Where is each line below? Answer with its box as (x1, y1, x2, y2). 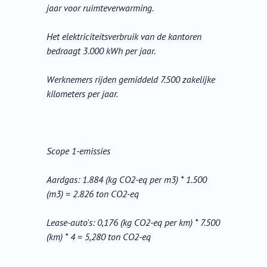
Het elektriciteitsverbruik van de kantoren (46, 30, 202, 43)
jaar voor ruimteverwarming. (46, 2, 154, 14)
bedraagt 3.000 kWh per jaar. (46, 45, 156, 57)
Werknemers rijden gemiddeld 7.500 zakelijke (46, 73, 216, 86)
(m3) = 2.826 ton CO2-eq (46, 188, 139, 200)
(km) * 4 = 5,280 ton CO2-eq (46, 231, 151, 243)
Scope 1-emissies (46, 145, 111, 157)
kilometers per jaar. (46, 88, 119, 100)
